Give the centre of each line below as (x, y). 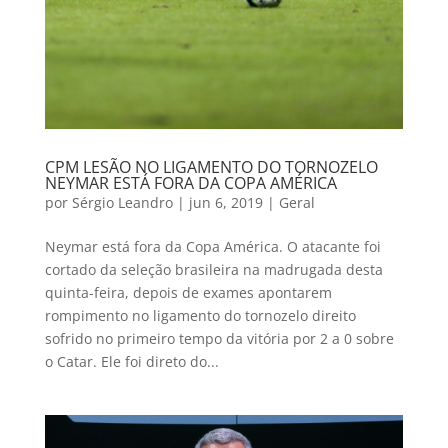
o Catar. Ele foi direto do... (131, 361)
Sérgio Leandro (122, 202)
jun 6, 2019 (225, 202)
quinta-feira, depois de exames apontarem (188, 292)
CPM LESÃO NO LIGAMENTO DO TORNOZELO (211, 166)
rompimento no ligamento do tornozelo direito (200, 315)
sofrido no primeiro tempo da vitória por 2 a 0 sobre (219, 338)
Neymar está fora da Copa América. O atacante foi (212, 246)
